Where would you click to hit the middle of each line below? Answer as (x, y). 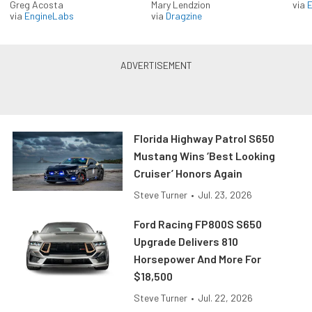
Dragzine (184, 16)
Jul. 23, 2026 (225, 195)
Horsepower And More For (198, 259)
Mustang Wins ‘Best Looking (205, 156)
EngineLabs (49, 16)
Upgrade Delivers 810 (186, 242)
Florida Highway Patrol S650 (204, 139)
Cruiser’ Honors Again (188, 173)
